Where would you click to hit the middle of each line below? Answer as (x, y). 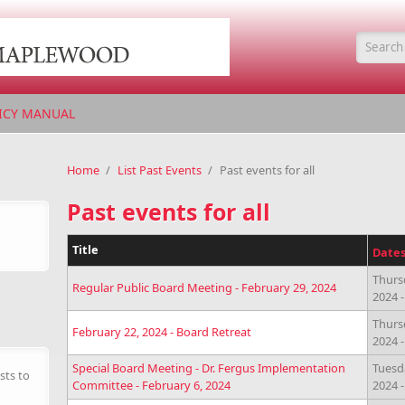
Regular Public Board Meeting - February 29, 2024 (204, 287)
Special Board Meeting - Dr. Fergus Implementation (209, 368)
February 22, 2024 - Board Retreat (162, 332)
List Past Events (160, 170)
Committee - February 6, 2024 (151, 385)
